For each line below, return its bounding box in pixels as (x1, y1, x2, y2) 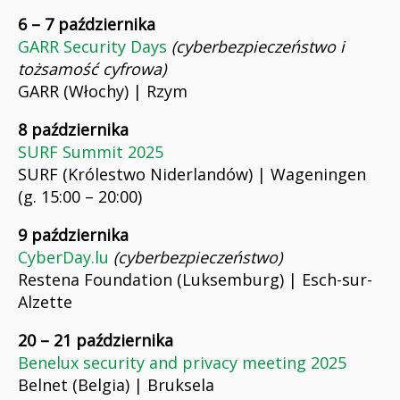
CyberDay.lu (18, 246, 109, 269)
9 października (18, 224, 129, 246)
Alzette (18, 291, 72, 313)
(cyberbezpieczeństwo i (171, 36, 345, 58)
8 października (18, 119, 129, 141)
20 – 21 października (18, 329, 173, 352)
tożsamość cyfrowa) (18, 58, 166, 80)
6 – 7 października (18, 13, 155, 36)
